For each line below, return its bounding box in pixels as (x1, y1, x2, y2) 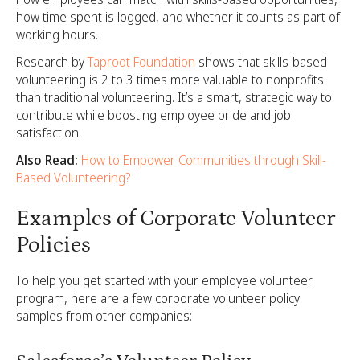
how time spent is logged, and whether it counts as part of (16, 7, 340, 26)
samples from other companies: (16, 306, 192, 325)
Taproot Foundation (88, 52, 195, 71)
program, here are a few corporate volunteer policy (16, 288, 300, 307)
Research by (16, 52, 88, 71)
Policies (16, 231, 91, 258)
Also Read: (16, 150, 81, 169)
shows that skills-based (195, 52, 327, 71)
